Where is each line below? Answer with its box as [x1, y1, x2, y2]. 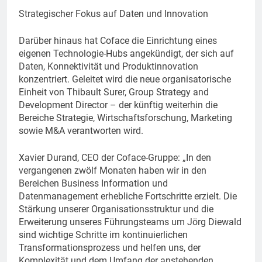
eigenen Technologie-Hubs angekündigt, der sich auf [19, 47, 234, 59]
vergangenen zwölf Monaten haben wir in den [19, 164, 206, 176]
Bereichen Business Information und [19, 177, 168, 189]
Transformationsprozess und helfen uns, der [19, 242, 201, 253]
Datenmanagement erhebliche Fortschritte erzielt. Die [19, 190, 237, 202]
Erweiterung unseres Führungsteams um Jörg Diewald [19, 216, 242, 227]
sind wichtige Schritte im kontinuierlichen [19, 229, 188, 240]
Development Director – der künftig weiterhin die [19, 99, 218, 111]
